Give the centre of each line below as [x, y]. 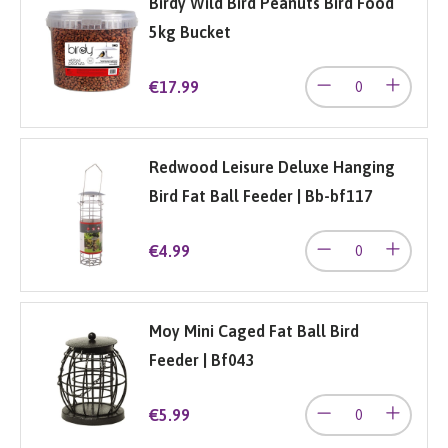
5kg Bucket [189, 31]
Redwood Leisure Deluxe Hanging [271, 166]
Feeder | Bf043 [201, 359]
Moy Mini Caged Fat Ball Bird [253, 330]
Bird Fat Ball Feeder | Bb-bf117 [260, 195]
